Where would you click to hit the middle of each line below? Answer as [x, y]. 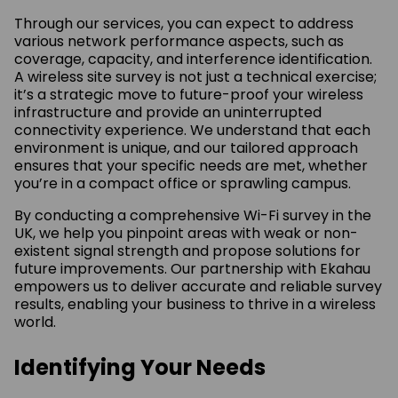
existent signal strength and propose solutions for [187, 251]
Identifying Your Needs [140, 367]
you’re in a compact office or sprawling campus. [183, 183]
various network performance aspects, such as [179, 41]
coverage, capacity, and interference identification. [193, 59]
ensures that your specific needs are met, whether [191, 165]
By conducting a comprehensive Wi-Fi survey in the [193, 215]
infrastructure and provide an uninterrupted [168, 112]
